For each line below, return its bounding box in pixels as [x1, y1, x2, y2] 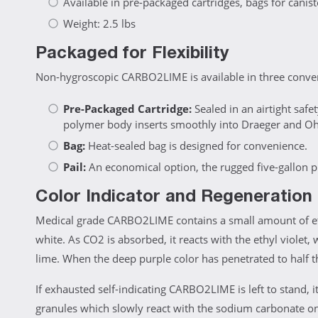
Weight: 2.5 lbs [63, 16, 136, 31]
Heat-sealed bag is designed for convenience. [85, 138, 307, 153]
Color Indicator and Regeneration [35, 190, 312, 207]
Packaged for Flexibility [35, 46, 229, 64]
